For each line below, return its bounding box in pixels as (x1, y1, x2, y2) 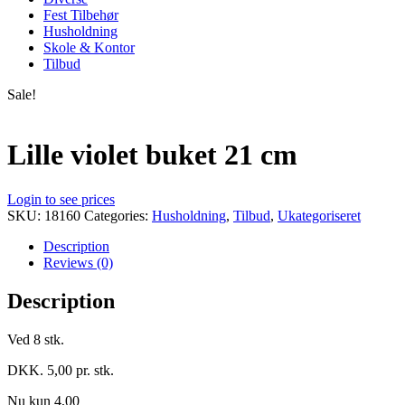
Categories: (84, 207, 152, 223)
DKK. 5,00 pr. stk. (7, 362, 114, 378)
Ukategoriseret (278, 207, 361, 223)
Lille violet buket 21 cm (7, 138, 297, 172)
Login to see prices (7, 191, 115, 207)
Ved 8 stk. (7, 331, 64, 347)
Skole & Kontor (43, 39, 135, 55)
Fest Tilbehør (43, 6, 118, 23)
